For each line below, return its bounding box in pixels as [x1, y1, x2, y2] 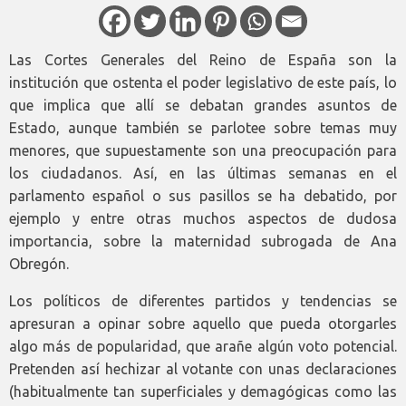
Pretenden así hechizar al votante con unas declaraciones [9, 360, 397, 377]
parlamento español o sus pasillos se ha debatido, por [9, 187, 397, 204]
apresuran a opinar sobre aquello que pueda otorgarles [9, 314, 397, 332]
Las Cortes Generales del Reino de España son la [9, 51, 397, 68]
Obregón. [9, 255, 69, 272]
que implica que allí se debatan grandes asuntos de [9, 96, 397, 113]
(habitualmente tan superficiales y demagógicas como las [9, 382, 397, 400]
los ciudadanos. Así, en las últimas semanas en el [9, 164, 397, 181]
